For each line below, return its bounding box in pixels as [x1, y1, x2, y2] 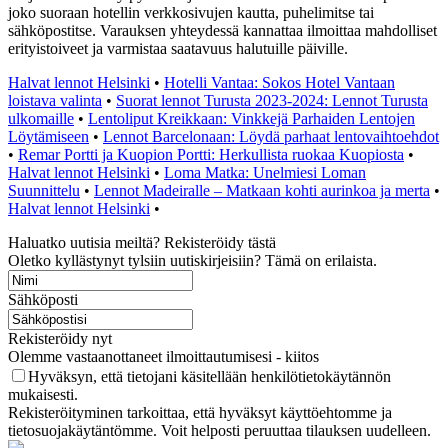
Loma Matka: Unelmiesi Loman [164, 163, 366, 181]
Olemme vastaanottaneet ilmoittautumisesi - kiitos [8, 347, 319, 365]
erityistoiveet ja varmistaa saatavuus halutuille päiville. [8, 39, 348, 57]
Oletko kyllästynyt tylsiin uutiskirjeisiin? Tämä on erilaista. [8, 251, 377, 269]
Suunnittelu [8, 181, 80, 199]
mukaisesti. [8, 385, 78, 403]
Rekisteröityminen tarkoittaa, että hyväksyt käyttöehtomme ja [8, 403, 392, 421]
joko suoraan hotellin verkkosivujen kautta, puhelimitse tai [8, 3, 374, 21]
